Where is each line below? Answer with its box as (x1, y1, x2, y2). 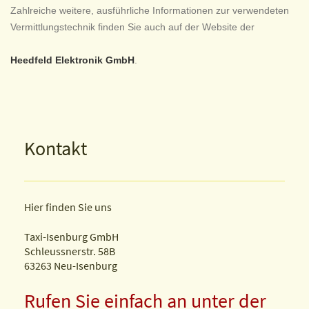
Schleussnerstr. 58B (24, 244, 115, 259)
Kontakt (24, 136, 87, 161)
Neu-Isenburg (54, 259, 117, 273)
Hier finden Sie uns (24, 200, 112, 215)
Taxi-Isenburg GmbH (24, 230, 119, 244)
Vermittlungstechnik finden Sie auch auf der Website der (10, 21, 257, 33)
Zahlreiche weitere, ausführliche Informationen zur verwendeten (10, 5, 289, 17)
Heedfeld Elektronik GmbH (10, 54, 134, 66)
